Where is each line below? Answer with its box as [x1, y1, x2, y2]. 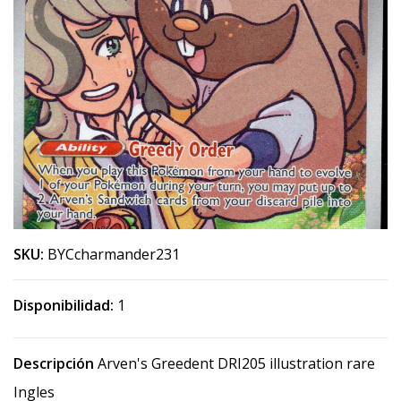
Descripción [13, 354, 94, 373]
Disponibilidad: [13, 295, 114, 315]
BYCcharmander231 [47, 244, 180, 264]
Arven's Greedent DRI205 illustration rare [94, 354, 375, 373]
